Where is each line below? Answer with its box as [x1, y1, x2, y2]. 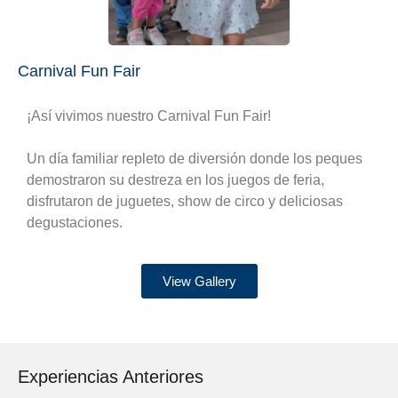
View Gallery [162, 274, 236, 290]
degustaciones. [27, 214, 123, 230]
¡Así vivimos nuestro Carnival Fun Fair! [27, 107, 271, 123]
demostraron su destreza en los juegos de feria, [27, 171, 324, 187]
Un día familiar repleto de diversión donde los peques [27, 150, 362, 166]
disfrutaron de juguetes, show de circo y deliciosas [27, 193, 343, 209]
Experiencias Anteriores [18, 367, 203, 387]
